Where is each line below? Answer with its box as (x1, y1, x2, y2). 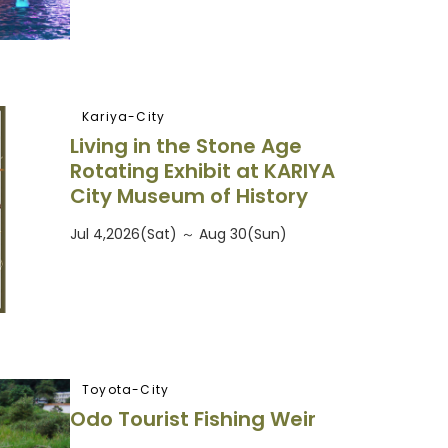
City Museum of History (70, 182, 308, 211)
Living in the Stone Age (70, 132, 302, 161)
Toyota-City (82, 380, 170, 398)
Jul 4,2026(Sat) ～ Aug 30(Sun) (70, 224, 287, 245)
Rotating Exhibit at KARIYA (70, 157, 335, 186)
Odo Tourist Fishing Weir (70, 405, 316, 434)
